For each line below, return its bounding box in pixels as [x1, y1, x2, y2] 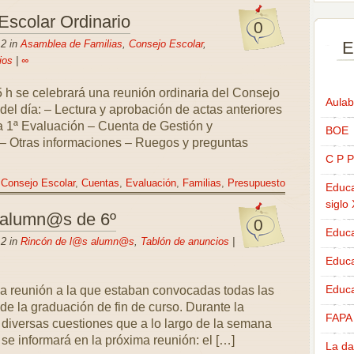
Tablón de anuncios [140, 235, 229, 247]
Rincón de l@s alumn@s [20, 235, 134, 247]
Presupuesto [227, 178, 285, 189]
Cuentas [81, 178, 119, 189]
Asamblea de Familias [20, 38, 122, 50]
